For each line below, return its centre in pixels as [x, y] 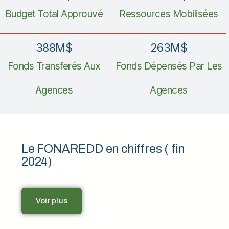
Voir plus [52, 201]
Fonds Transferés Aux [54, 66]
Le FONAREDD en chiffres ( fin [103, 149]
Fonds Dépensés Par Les [169, 66]
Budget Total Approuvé [54, 14]
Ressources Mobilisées [169, 14]
